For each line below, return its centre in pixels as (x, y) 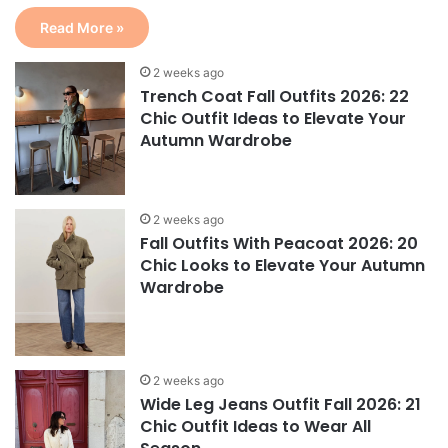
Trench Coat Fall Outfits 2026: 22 (275, 96)
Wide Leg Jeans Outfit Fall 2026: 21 (281, 405)
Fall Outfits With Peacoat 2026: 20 (279, 244)
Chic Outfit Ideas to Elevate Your (273, 118)
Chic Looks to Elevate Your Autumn (283, 266)
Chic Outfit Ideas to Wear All (256, 427)
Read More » (82, 27)
